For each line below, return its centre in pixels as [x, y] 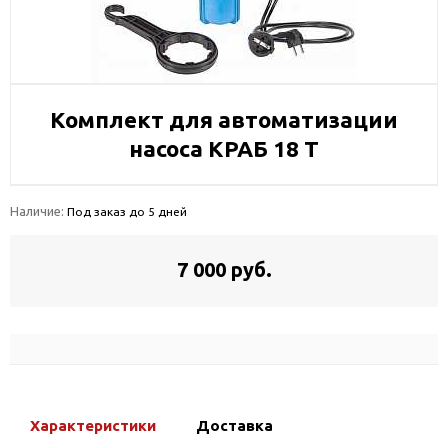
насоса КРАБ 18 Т [224, 148]
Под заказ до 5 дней [127, 211]
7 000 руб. [224, 269]
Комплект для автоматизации [224, 119]
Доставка [234, 425]
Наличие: [38, 211]
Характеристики [93, 425]
